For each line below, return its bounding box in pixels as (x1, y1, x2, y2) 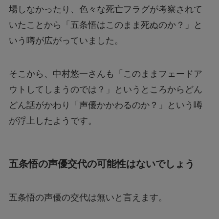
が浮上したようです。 (8, 115, 97, 126)
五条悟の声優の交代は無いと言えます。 (8, 193, 167, 203)
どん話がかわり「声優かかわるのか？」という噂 (8, 100, 202, 110)
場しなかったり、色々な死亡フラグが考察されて (8, 4, 202, 14)
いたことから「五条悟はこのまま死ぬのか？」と (8, 20, 202, 30)
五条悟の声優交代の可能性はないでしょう (8, 158, 195, 169)
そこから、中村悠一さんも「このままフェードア (8, 68, 202, 79)
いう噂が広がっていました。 (8, 35, 123, 45)
